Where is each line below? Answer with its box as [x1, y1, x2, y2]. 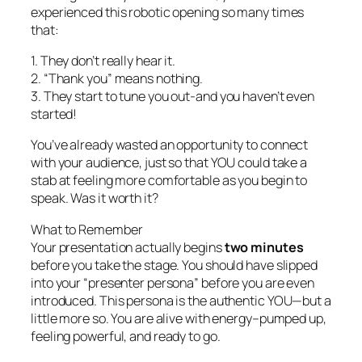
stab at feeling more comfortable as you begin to [31, 171, 308, 190]
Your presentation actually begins [31, 238, 225, 256]
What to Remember [31, 220, 143, 238]
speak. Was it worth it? [31, 189, 158, 208]
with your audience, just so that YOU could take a [31, 154, 308, 172]
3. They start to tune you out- [31, 87, 196, 106]
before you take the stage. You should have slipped [31, 255, 318, 274]
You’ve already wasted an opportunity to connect [31, 136, 309, 154]
